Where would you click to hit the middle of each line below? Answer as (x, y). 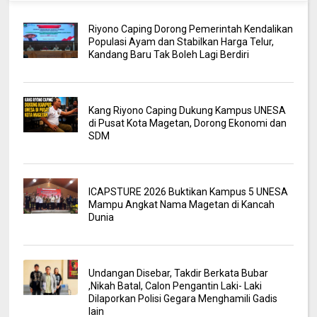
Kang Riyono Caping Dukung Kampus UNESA (187, 110)
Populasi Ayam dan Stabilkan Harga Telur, (181, 41)
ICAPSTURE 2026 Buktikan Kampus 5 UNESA (188, 191)
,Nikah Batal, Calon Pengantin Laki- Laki (175, 286)
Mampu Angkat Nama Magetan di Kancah (181, 204)
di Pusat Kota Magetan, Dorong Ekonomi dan (187, 123)
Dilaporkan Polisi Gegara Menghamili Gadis (183, 298)
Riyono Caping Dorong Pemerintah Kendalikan (190, 29)
